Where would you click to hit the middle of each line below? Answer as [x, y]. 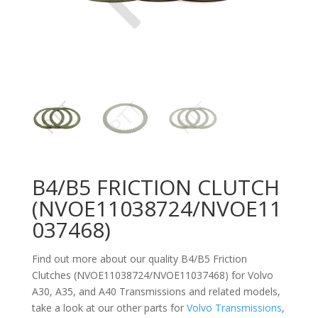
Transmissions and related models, [199, 291]
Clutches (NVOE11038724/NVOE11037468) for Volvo [152, 275]
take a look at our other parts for [109, 307]
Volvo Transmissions [234, 307]
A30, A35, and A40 [75, 291]
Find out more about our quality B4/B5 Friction [139, 258]
